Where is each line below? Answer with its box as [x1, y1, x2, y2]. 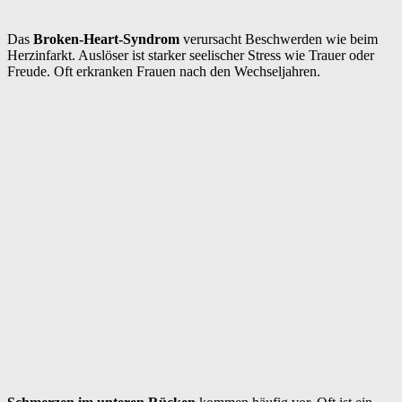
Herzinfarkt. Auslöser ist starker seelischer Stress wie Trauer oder [7, 47, 374, 63]
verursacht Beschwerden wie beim [179, 31, 378, 47]
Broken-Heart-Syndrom [33, 31, 179, 47]
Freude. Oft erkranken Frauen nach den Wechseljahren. [7, 63, 320, 79]
